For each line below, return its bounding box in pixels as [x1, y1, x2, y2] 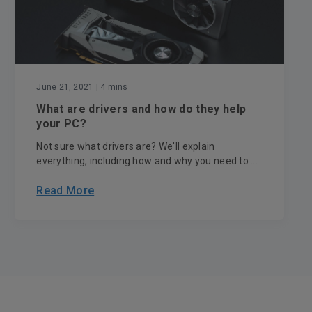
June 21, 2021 [36, 81, 94, 92]
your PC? [36, 116, 86, 130]
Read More [36, 183, 95, 197]
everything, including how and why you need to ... [36, 155, 258, 166]
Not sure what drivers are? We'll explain [36, 140, 215, 152]
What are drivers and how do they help [36, 102, 247, 116]
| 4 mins [93, 81, 128, 92]
